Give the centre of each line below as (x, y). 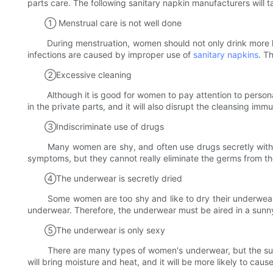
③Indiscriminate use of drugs (96, 127)
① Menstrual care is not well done (105, 23)
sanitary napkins (226, 55)
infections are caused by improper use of (110, 55)
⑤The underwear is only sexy (96, 230)
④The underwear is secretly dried (105, 179)
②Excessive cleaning (80, 75)
